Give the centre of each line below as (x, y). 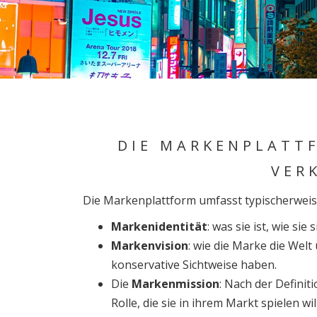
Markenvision (150, 246)
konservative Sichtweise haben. (194, 265)
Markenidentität (159, 226)
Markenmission (175, 284)
